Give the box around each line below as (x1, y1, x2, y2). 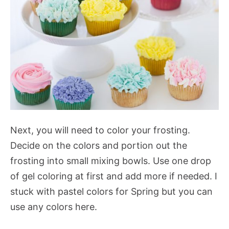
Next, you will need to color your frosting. (10, 125, 190, 136)
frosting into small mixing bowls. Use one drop (10, 155, 211, 167)
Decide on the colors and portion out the (10, 140, 187, 151)
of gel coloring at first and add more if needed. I (10, 171, 217, 182)
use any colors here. (10, 201, 97, 213)
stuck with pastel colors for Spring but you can (10, 186, 213, 197)
